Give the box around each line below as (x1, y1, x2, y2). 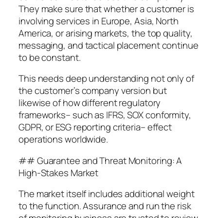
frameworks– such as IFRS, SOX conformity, (18, 109, 191, 122)
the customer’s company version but (18, 84, 167, 97)
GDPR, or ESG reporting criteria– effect (18, 121, 172, 134)
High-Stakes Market (18, 166, 99, 179)
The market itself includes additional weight (18, 187, 195, 200)
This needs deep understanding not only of (18, 72, 194, 85)
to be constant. (18, 51, 81, 64)
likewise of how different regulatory (18, 96, 161, 109)
